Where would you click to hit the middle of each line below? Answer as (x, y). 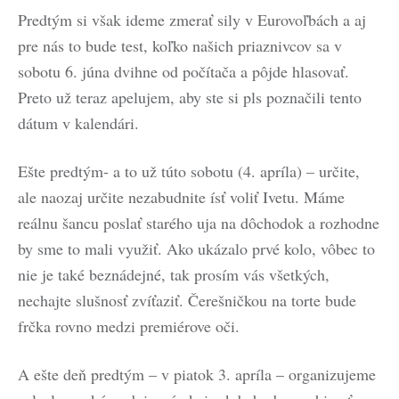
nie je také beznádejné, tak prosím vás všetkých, (174, 274)
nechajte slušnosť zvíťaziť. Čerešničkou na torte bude (187, 300)
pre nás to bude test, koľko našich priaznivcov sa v (180, 45)
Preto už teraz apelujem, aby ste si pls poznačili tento (190, 97)
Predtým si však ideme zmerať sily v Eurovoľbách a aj (192, 20)
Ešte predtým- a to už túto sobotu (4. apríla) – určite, (189, 171)
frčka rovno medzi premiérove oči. (129, 326)
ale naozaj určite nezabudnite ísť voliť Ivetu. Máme (181, 197)
